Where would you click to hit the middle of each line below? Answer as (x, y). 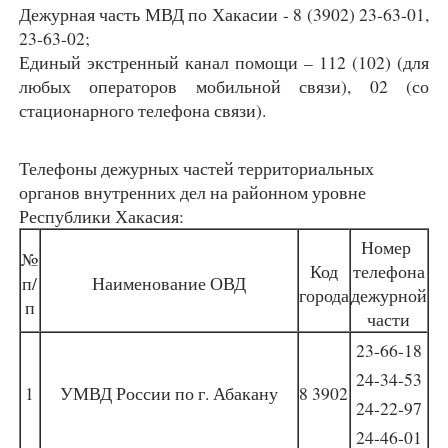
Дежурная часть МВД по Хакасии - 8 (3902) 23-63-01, (224, 14)
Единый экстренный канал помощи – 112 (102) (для (224, 62)
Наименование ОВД (168, 283)
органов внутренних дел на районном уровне (192, 192)
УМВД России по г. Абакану (168, 393)
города (323, 295)
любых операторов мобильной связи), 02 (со (224, 86)
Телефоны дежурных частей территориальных (196, 168)
